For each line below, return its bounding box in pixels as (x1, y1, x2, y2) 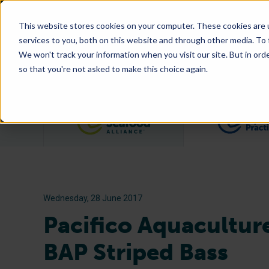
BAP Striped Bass (43, 238, 228, 266)
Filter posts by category (150, 107, 264, 121)
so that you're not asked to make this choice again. (18, 63, 208, 74)
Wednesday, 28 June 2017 (43, 193, 142, 203)
